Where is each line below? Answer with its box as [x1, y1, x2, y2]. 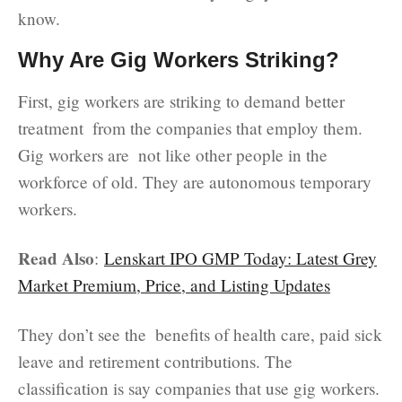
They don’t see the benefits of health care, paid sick [18, 322, 382, 345]
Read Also [18, 245, 94, 271]
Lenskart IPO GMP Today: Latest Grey [104, 246, 377, 269]
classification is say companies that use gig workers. [18, 376, 380, 399]
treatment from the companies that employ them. [18, 116, 363, 139]
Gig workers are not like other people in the [18, 143, 328, 166]
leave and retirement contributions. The [18, 349, 301, 372]
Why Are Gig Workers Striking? [18, 47, 339, 72]
